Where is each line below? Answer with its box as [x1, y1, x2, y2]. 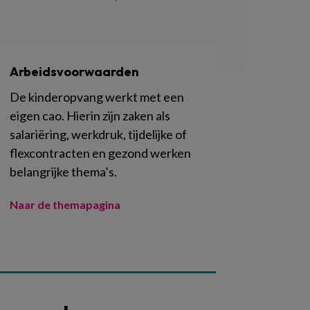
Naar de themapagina [10, 197, 120, 211]
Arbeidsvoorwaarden [10, 63, 139, 80]
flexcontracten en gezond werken [10, 145, 191, 161]
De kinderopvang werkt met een [10, 89, 184, 104]
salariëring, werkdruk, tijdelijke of [10, 126, 187, 142]
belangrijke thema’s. [10, 163, 117, 179]
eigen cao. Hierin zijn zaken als [10, 107, 170, 123]
